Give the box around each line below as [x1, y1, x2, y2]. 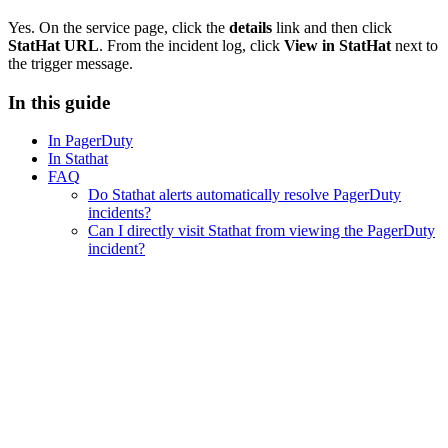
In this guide [8, 91, 110, 113]
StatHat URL [8, 36, 99, 54]
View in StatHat [284, 36, 391, 54]
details [229, 18, 272, 36]
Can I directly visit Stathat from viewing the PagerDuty [88, 222, 435, 240]
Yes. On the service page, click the [8, 18, 229, 36]
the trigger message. [8, 54, 133, 72]
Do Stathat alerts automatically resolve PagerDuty [88, 186, 401, 204]
